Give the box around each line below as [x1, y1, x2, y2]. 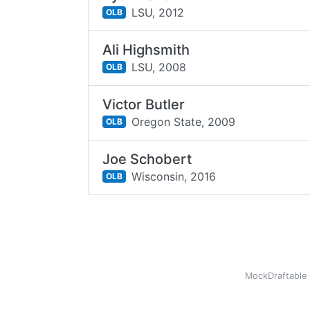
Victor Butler [102, 96, 185, 113]
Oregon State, [131, 114, 204, 129]
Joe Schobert [102, 151, 192, 167]
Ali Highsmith [102, 42, 190, 58]
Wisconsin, [131, 169, 187, 183]
